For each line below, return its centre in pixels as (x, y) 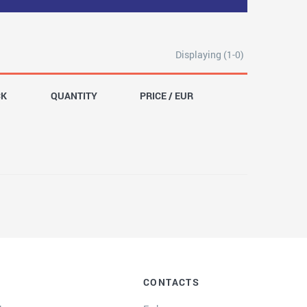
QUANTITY (74, 96)
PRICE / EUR (166, 96)
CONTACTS (171, 282)
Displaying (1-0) (210, 54)
